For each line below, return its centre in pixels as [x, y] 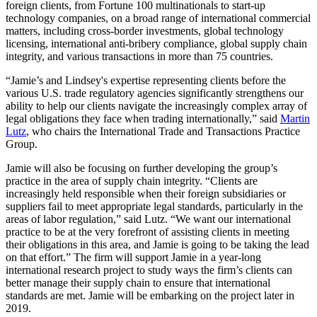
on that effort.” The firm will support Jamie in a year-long [133, 257]
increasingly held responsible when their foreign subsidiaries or [146, 193]
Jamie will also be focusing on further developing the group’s [142, 168]
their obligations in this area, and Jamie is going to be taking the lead [157, 244]
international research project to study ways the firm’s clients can [149, 270]
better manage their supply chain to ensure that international [138, 282]
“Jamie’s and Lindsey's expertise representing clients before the [146, 80]
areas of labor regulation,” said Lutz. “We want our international [148, 219]
